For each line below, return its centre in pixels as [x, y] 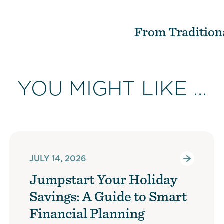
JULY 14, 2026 [58, 158]
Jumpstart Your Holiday [103, 179]
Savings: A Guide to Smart [108, 196]
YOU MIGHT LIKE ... [112, 88]
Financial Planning [87, 213]
